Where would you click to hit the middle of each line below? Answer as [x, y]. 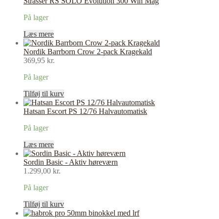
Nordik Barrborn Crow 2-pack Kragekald [88, 51]
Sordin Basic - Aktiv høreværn [71, 162]
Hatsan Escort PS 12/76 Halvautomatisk [85, 111]
